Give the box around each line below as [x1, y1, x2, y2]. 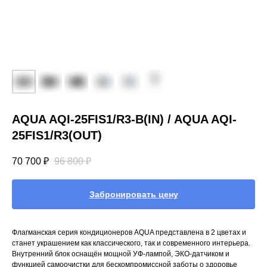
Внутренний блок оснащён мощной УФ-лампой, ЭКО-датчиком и [12, 250, 229, 259]
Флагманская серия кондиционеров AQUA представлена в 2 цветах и [12, 228, 246, 237]
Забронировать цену [89, 190, 178, 200]
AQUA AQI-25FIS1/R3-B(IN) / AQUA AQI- [12, 113, 237, 126]
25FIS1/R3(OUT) [12, 129, 102, 142]
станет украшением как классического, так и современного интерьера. [12, 239, 250, 248]
